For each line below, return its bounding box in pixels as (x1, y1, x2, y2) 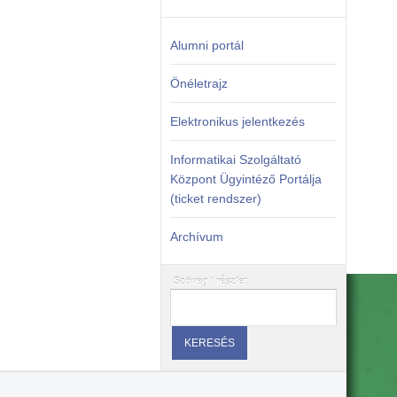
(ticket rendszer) (169, 191, 261, 206)
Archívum (169, 230, 223, 244)
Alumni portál (169, 38, 244, 52)
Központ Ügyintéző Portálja (169, 172, 322, 186)
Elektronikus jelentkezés (169, 114, 305, 128)
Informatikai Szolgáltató (169, 152, 301, 167)
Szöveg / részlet (173, 276, 247, 286)
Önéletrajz (169, 76, 228, 90)
